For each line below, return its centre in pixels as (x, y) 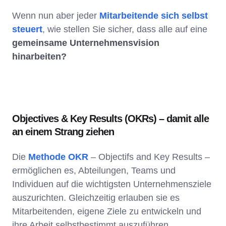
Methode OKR (58, 157)
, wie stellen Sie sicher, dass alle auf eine (125, 30)
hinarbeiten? (39, 57)
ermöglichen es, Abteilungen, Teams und (94, 171)
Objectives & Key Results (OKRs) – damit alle (110, 119)
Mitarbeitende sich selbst (154, 16)
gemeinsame (40, 43)
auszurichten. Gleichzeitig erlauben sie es (96, 198)
